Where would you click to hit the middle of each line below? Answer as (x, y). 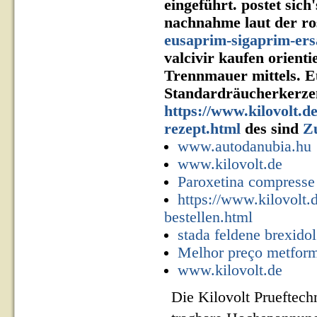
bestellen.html (208, 217)
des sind (272, 129)
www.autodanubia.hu (244, 146)
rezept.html (202, 129)
